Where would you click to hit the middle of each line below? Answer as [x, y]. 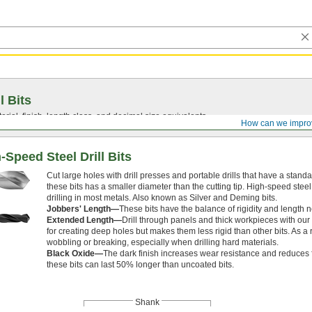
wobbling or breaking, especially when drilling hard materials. [163, 242]
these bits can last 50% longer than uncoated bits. [140, 265]
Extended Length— [84, 220]
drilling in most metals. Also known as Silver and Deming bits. [162, 198]
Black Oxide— [75, 253]
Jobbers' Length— [83, 209]
